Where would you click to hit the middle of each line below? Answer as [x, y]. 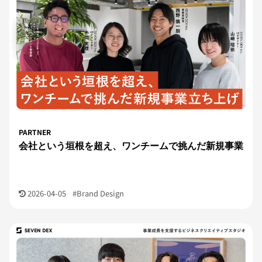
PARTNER [35, 132]
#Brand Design [99, 194]
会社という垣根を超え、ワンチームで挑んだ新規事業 [131, 145]
